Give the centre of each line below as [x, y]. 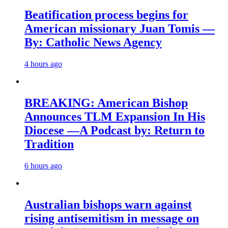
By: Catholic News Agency [93, 42]
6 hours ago [43, 166]
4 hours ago [43, 64]
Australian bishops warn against [108, 204]
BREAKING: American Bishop [106, 103]
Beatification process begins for [106, 15]
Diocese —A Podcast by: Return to [115, 131]
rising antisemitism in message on [112, 218]
